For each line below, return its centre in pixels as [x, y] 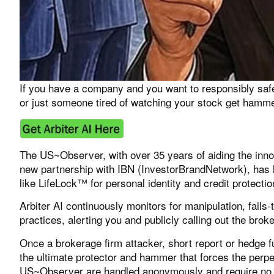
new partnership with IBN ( [80, 168]
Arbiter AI [41, 206]
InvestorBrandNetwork [192, 168]
